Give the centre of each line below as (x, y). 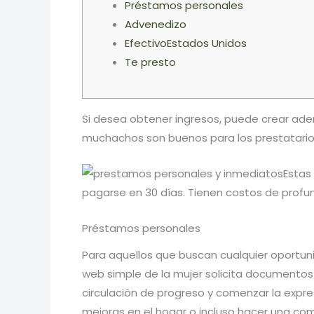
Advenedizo (156, 24)
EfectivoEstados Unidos (186, 43)
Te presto (150, 62)
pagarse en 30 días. (135, 192)
